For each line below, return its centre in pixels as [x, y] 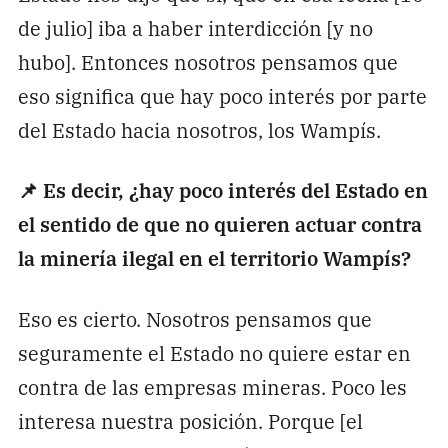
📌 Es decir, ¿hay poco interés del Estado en [222, 190]
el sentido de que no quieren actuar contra [219, 224]
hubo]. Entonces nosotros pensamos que [207, 61]
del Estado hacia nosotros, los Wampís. [199, 129]
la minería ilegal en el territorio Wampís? [214, 258]
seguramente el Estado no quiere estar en [214, 352]
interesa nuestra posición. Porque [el [190, 420]
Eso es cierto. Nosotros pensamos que [194, 318]
